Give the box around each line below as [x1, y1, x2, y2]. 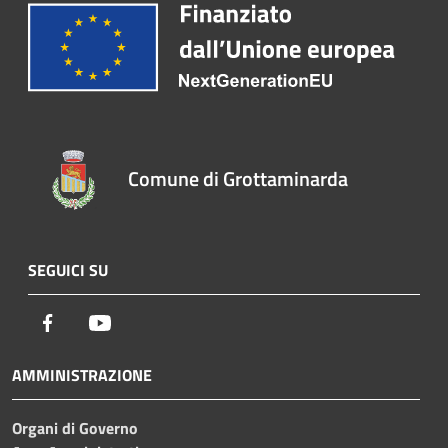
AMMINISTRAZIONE [12, 362, 152, 387]
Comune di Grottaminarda [128, 162, 349, 194]
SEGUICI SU [28, 257, 108, 282]
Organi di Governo [12, 415, 138, 440]
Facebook [59, 309, 121, 334]
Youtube [111, 309, 167, 334]
